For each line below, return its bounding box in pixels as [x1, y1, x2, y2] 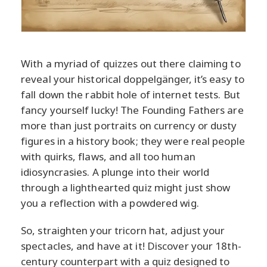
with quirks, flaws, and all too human [21, 150, 195, 164]
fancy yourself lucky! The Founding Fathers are [21, 103, 244, 117]
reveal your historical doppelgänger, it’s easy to [21, 72, 244, 86]
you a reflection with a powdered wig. [21, 196, 199, 210]
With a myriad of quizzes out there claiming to [21, 57, 241, 71]
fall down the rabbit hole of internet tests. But [21, 88, 240, 102]
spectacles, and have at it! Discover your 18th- [21, 239, 241, 253]
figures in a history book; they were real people [21, 134, 245, 148]
